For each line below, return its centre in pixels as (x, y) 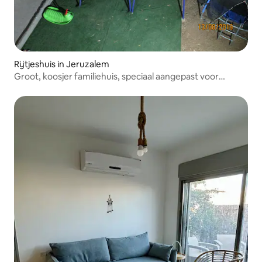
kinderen (32, 87)
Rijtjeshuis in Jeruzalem (62, 64)
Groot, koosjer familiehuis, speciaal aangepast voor (116, 76)
